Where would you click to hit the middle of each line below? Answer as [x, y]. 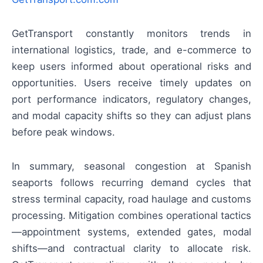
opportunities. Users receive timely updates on [131, 83]
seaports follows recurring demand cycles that [131, 183]
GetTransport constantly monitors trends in [131, 34]
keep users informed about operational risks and [131, 67]
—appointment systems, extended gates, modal [131, 232]
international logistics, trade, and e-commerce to [131, 50]
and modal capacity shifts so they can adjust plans [131, 116]
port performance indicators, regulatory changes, [131, 100]
